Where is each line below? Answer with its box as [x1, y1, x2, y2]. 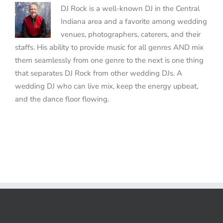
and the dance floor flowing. [15, 94, 109, 105]
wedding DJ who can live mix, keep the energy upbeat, [15, 81, 198, 92]
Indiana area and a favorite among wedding [61, 16, 207, 27]
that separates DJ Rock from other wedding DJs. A [15, 68, 182, 79]
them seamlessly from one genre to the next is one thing [15, 55, 204, 66]
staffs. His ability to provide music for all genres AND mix [15, 42, 204, 53]
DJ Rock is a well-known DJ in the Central [61, 3, 200, 14]
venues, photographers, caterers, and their [61, 29, 201, 40]
